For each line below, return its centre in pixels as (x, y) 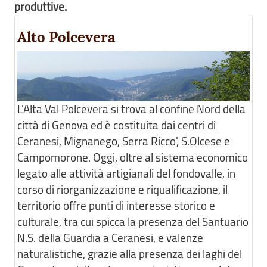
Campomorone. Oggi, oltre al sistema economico (133, 158)
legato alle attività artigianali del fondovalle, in (126, 174)
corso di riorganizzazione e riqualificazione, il (122, 190)
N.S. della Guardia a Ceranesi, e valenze (110, 238)
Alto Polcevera (66, 37)
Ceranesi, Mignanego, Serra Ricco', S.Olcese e (124, 142)
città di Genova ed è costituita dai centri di (117, 125)
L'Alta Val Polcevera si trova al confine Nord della (131, 109)
